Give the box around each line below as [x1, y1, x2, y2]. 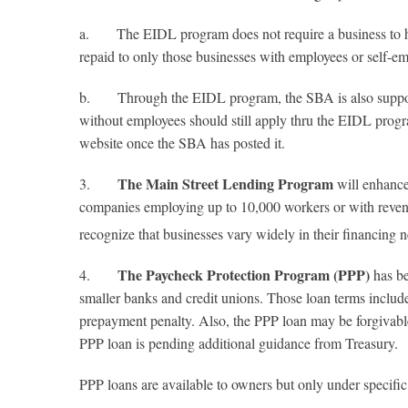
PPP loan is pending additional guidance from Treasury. [79, 333, 398, 353]
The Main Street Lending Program [117, 173, 333, 194]
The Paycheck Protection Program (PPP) [117, 264, 370, 286]
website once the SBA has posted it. [79, 133, 285, 152]
